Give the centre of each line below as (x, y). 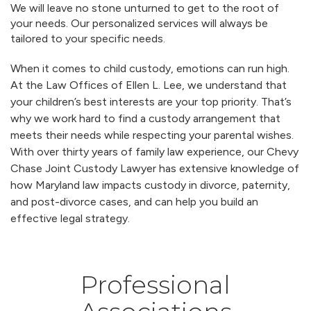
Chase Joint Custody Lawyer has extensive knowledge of (155, 168)
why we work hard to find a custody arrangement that (145, 118)
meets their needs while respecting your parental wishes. (152, 135)
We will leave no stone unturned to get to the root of (145, 8)
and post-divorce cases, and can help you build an (134, 202)
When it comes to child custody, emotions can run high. (150, 68)
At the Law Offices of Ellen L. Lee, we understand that (149, 85)
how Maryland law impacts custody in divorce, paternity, (150, 185)
